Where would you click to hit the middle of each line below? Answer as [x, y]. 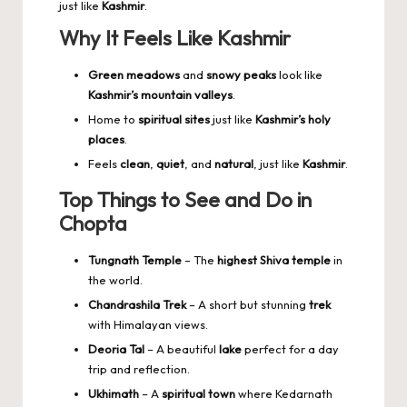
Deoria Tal [116, 349]
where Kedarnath [284, 394]
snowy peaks [241, 74]
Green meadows [134, 74]
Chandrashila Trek [137, 304]
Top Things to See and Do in [185, 199]
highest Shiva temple [274, 259]
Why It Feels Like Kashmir [175, 38]
